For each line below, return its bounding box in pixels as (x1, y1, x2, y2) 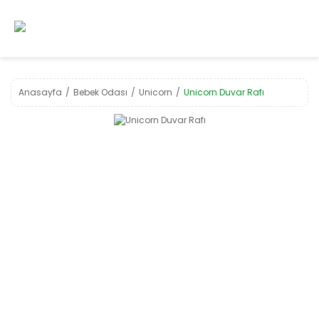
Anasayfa (19, 86, 62, 98)
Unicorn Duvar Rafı (184, 86, 264, 98)
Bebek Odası (73, 86, 127, 98)
